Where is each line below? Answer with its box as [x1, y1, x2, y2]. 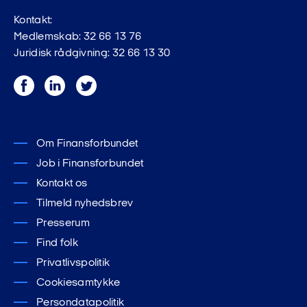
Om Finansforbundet [36, 138, 138, 149]
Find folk [36, 237, 78, 249]
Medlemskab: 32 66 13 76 [14, 31, 142, 42]
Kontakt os [36, 177, 88, 189]
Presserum [36, 217, 90, 229]
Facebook [14, 77, 65, 89]
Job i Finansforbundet [36, 158, 144, 169]
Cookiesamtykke [36, 277, 121, 288]
